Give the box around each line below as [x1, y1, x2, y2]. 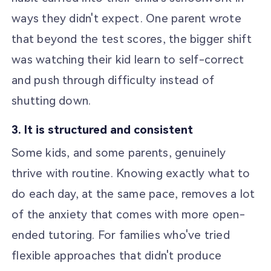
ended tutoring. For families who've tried [11, 227, 230, 242]
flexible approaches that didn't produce [11, 248, 222, 263]
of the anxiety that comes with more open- [11, 207, 245, 221]
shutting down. [11, 93, 91, 108]
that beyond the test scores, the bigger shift [11, 31, 252, 46]
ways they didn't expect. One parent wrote [11, 11, 241, 25]
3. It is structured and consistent [11, 123, 194, 137]
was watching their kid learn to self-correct [11, 52, 244, 67]
